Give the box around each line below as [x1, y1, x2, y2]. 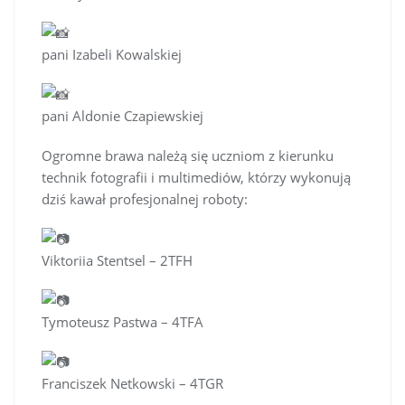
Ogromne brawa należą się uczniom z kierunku [42, 146, 334, 165]
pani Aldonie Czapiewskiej [42, 106, 203, 125]
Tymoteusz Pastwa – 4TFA [42, 312, 203, 331]
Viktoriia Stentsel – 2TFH [42, 250, 193, 269]
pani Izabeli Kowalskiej [42, 44, 182, 63]
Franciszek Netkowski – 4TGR [42, 373, 223, 392]
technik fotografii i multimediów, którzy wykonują [42, 167, 351, 186]
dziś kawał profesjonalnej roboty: [42, 189, 248, 208]
